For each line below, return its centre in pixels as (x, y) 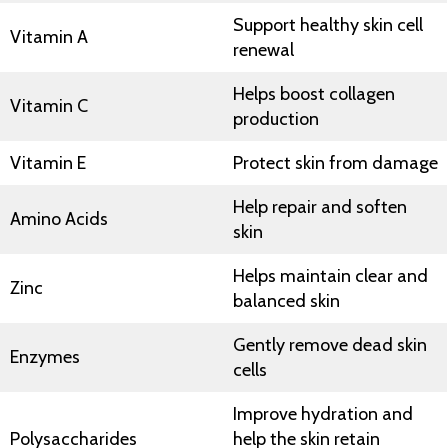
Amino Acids (59, 219)
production (276, 119)
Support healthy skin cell (328, 25)
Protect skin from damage (335, 163)
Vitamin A (49, 37)
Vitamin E (48, 163)
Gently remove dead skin (330, 345)
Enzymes (45, 357)
